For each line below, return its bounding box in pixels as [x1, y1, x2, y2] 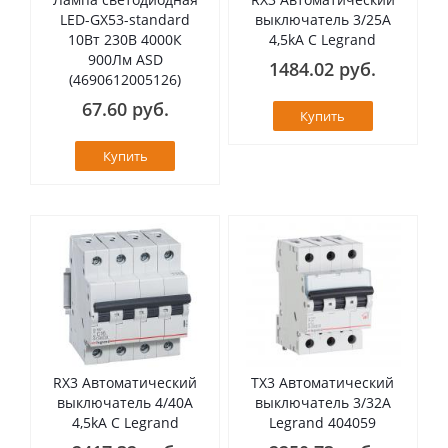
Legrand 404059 [269, 412, 377, 432]
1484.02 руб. [269, 56, 377, 81]
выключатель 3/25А [254, 9, 391, 29]
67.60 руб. [81, 96, 169, 121]
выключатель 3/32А [254, 392, 391, 412]
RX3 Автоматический [53, 372, 198, 392]
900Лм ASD [87, 49, 163, 69]
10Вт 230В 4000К [68, 29, 183, 49]
